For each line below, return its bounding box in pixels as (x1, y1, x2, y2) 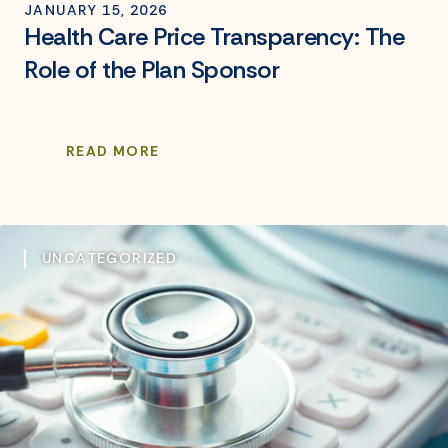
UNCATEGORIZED (42, 249, 178, 268)
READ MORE (66, 142, 160, 161)
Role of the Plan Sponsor (24, 54, 280, 86)
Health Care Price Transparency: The (24, 21, 405, 53)
